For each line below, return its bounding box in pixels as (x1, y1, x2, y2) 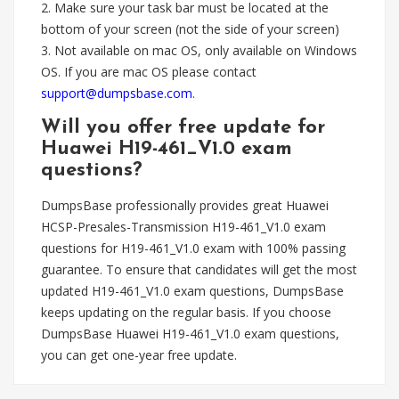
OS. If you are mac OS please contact (41, 63, 256, 80)
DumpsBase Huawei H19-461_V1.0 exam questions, (41, 325, 339, 342)
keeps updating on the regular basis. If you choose (41, 304, 331, 321)
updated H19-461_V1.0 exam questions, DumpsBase (41, 282, 344, 299)
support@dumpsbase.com (41, 85, 192, 102)
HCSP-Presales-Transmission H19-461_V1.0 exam (41, 218, 326, 235)
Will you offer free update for (41, 118, 325, 138)
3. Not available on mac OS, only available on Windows (41, 42, 357, 59)
